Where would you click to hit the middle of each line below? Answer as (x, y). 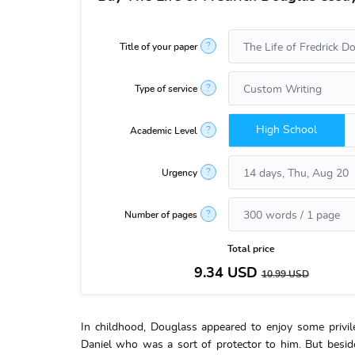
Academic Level (164, 130)
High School (287, 130)
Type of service (166, 88)
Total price (251, 249)
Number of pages (161, 214)
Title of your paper (158, 46)
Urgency (179, 172)
